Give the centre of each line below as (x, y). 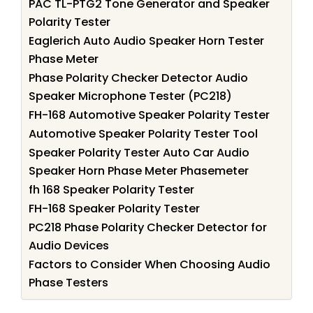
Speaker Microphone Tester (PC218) (130, 96)
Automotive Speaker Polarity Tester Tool (143, 133)
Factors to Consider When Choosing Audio (150, 264)
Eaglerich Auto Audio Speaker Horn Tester (146, 41)
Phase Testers (68, 282)
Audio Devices (69, 245)
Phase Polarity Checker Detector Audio (138, 78)
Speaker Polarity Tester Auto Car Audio (139, 152)
